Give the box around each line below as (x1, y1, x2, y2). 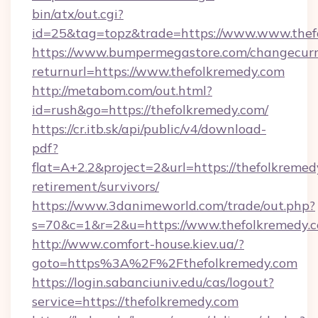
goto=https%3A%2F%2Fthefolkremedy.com (32, 255, 297, 271)
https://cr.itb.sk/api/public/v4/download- (32, 121, 266, 137)
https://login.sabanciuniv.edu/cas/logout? (32, 274, 274, 290)
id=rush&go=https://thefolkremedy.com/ (32, 102, 268, 118)
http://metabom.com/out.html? (32, 82, 212, 99)
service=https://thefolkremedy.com (32, 293, 238, 309)
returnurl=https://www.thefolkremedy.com (32, 63, 285, 79)
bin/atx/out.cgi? (32, 6, 124, 22)
